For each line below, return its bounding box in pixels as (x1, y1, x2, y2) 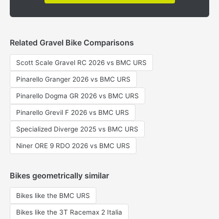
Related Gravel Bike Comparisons (10, 38, 134, 47)
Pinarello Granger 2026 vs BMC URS (16, 75, 131, 83)
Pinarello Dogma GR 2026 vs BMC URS (16, 92, 139, 100)
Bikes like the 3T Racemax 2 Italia (16, 208, 122, 216)
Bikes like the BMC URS (16, 192, 90, 199)
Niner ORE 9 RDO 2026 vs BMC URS (16, 142, 130, 150)
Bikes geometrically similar (10, 171, 109, 180)
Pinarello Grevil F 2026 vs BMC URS (16, 109, 129, 116)
